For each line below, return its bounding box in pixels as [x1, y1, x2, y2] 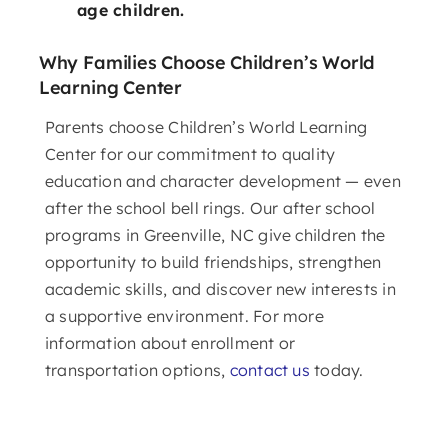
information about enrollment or [44, 332, 296, 353]
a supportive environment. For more [44, 305, 324, 326]
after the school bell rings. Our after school [44, 197, 376, 218]
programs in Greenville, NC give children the [44, 224, 386, 245]
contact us [229, 359, 310, 380]
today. [309, 359, 364, 380]
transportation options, [44, 359, 230, 380]
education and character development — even [44, 170, 401, 191]
